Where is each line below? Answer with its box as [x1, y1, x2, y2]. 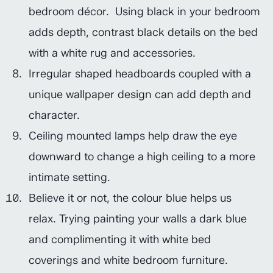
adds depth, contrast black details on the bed [29, 26, 258, 39]
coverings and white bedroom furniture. [29, 253, 228, 267]
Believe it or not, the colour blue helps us [29, 191, 232, 205]
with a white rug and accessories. [29, 46, 196, 60]
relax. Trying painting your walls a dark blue [29, 212, 247, 225]
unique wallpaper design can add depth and [29, 88, 251, 101]
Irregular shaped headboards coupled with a [29, 67, 251, 80]
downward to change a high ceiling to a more [29, 150, 255, 163]
